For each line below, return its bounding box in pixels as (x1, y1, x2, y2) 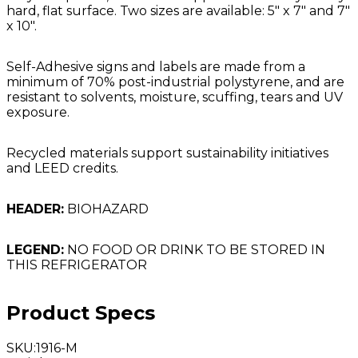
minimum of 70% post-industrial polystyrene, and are (6, 74, 344, 89)
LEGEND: (6, 241, 64, 257)
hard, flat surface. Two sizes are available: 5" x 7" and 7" (6, 2, 350, 18)
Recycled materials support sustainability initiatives (6, 145, 328, 161)
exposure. (6, 104, 70, 120)
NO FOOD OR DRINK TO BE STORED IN (64, 241, 325, 257)
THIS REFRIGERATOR (6, 257, 147, 272)
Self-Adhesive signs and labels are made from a (6, 58, 305, 74)
